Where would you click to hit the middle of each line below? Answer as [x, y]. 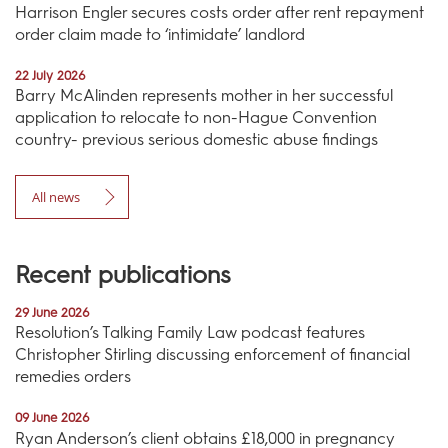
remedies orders [73, 377]
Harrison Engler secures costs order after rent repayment [219, 12]
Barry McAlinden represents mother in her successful [204, 96]
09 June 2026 [52, 418]
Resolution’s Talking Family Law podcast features [190, 333]
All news [56, 197]
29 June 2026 [52, 313]
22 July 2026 [50, 75]
